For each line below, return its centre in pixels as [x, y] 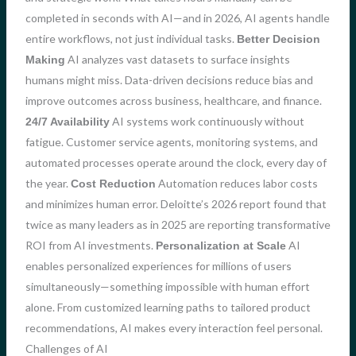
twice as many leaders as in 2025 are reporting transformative [178, 224]
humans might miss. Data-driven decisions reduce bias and [169, 79]
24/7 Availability [67, 121]
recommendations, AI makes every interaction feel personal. [174, 327]
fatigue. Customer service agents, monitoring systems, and [171, 141]
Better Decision [278, 39]
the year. [48, 183]
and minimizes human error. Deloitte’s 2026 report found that [176, 203]
